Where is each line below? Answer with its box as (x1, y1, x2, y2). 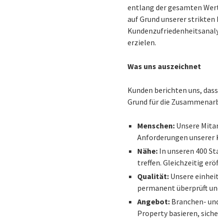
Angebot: (137, 197, 170, 206)
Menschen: (137, 121, 175, 130)
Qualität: (137, 171, 169, 181)
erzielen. (127, 37, 157, 47)
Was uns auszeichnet (127, 61, 201, 71)
